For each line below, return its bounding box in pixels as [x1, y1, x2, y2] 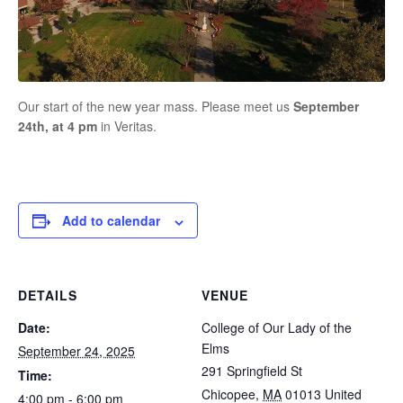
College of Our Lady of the [201, 318, 352, 337]
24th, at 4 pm [18, 117, 97, 136]
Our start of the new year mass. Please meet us [18, 97, 293, 116]
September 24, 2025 [18, 342, 135, 361]
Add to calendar [62, 211, 160, 230]
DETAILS [18, 286, 77, 305]
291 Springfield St [201, 362, 302, 381]
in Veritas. [97, 117, 157, 136]
